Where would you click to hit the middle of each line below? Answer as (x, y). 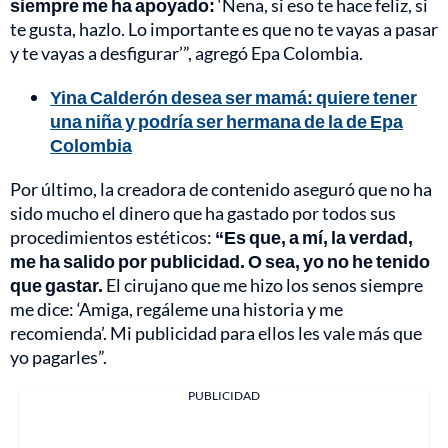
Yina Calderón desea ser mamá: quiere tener (233, 96)
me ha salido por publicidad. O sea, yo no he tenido (220, 260)
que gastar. (58, 284)
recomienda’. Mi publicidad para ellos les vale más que (216, 332)
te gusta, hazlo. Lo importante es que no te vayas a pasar (224, 28)
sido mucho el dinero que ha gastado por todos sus (203, 212)
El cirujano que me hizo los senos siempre (264, 284)
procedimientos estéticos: (112, 236)
